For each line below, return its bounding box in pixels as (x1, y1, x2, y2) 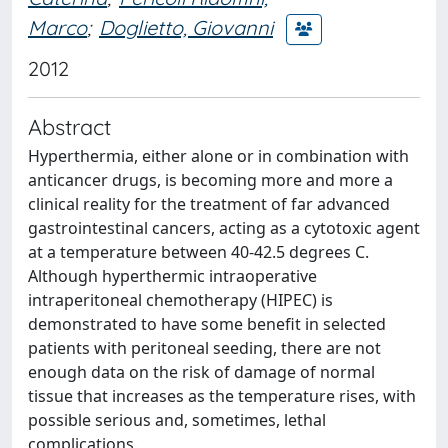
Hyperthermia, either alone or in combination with (28, 145, 409, 167)
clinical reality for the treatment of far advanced (28, 193, 390, 215)
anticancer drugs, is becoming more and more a (28, 169, 393, 191)
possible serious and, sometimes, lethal (28, 409, 326, 431)
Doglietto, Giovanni (99, 14, 273, 40)
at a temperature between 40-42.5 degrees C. (28, 241, 369, 263)
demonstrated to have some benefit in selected (28, 313, 386, 335)
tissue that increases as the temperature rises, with (28, 385, 416, 407)
